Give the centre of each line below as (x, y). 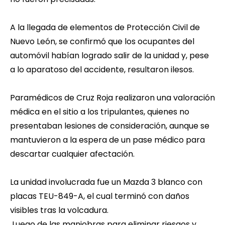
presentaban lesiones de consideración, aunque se (110, 126)
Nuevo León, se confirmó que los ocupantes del (102, 42)
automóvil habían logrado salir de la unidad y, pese (109, 56)
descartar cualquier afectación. (72, 154)
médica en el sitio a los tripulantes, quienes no (100, 112)
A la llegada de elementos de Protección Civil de (105, 28)
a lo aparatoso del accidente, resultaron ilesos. (102, 70)
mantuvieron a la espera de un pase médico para (107, 140)
